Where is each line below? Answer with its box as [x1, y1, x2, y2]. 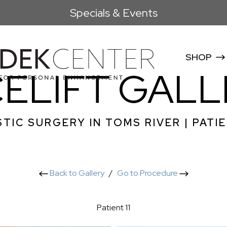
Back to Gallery [48, 168, 104, 178]
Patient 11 [97, 202, 130, 213]
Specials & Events [69, 5, 158, 20]
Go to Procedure [117, 168, 179, 178]
